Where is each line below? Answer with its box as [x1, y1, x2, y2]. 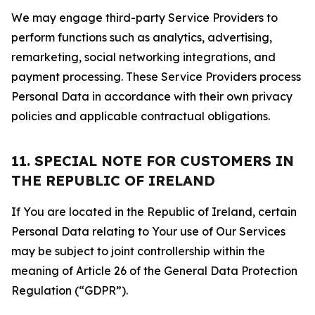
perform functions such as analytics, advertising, [11, 30, 272, 44]
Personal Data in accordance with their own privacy [11, 89, 292, 103]
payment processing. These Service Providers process [11, 70, 301, 84]
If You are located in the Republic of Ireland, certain [11, 205, 297, 219]
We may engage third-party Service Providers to [11, 11, 278, 25]
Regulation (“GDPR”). [11, 283, 128, 297]
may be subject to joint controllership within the [11, 244, 265, 258]
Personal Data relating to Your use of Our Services [11, 224, 285, 238]
